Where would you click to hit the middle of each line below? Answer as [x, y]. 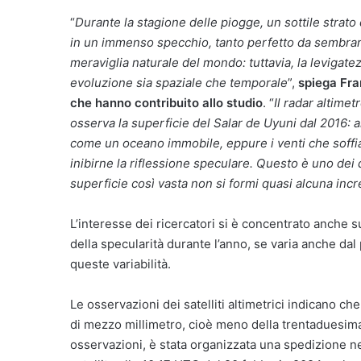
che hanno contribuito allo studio [166, 102]
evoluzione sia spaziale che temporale [179, 82]
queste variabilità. [120, 263]
